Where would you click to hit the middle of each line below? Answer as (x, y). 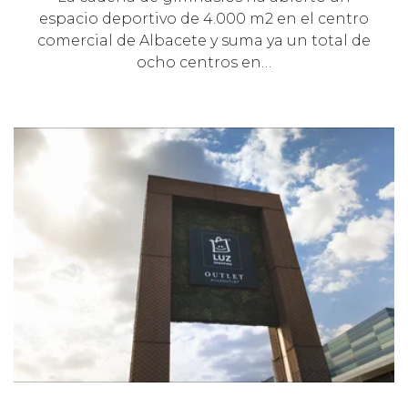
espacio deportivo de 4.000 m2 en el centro (204, 18)
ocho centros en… (204, 62)
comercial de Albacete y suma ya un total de (204, 40)
